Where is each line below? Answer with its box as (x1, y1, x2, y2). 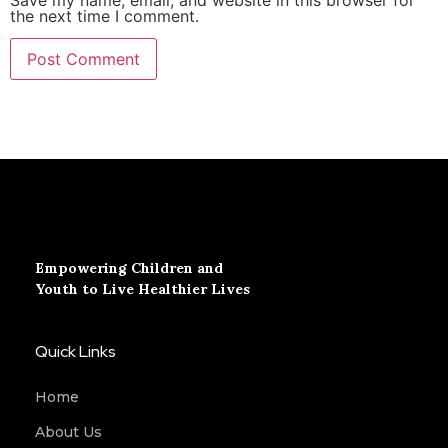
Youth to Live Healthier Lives (35, 279, 250, 298)
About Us (35, 423, 102, 442)
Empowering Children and (35, 258, 223, 277)
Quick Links (35, 341, 116, 363)
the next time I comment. (10, 5, 199, 26)
